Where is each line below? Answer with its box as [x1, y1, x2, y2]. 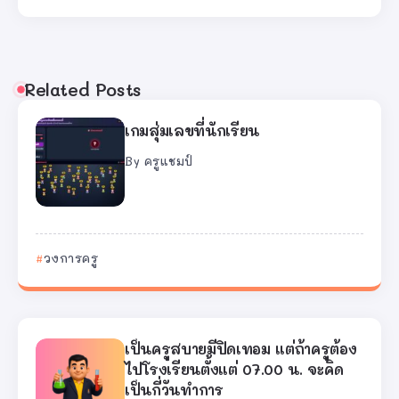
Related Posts [24, 78, 142, 102]
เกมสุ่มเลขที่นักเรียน [125, 121, 260, 141]
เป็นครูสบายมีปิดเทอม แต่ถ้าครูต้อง [125, 339, 357, 359]
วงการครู [43, 250, 98, 266]
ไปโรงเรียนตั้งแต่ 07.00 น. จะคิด [125, 360, 345, 379]
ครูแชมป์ [143, 153, 193, 168]
